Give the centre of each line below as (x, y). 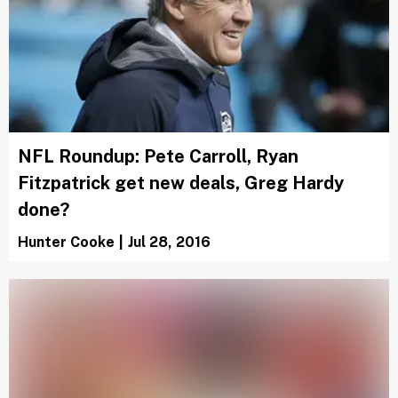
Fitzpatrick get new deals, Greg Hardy (181, 183)
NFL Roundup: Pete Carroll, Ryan (158, 157)
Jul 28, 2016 (169, 243)
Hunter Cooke (66, 243)
